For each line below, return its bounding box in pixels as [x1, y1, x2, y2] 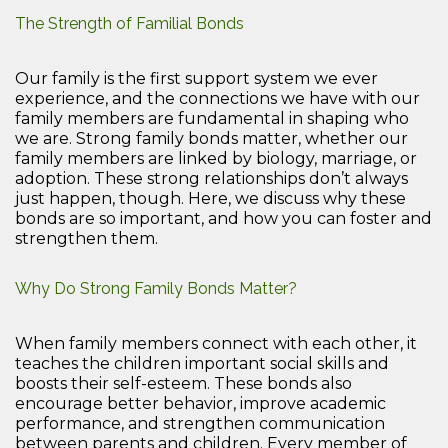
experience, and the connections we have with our [15, 88, 420, 108]
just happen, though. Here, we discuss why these [15, 188, 406, 208]
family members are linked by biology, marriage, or [15, 148, 417, 168]
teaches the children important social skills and [15, 353, 389, 373]
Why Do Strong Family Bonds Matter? [15, 278, 297, 298]
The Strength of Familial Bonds [15, 13, 244, 33]
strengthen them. [15, 228, 158, 248]
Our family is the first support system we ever [15, 68, 378, 88]
